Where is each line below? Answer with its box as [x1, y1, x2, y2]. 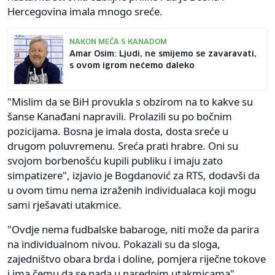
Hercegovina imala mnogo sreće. [7, 4, 163, 18]
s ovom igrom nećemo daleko [69, 61, 195, 70]
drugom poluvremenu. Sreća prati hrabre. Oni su [7, 139, 238, 153]
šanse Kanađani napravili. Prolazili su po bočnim [7, 109, 232, 123]
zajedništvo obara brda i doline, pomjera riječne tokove [7, 252, 266, 266]
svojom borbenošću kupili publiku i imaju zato [7, 153, 223, 168]
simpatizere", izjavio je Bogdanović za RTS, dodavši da [7, 168, 260, 182]
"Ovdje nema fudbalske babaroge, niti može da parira [7, 222, 259, 236]
